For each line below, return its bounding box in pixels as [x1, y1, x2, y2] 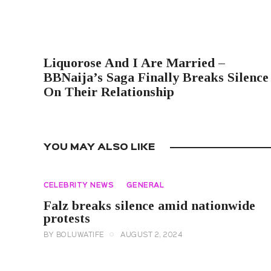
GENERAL [126, 183, 164, 189]
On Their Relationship [44, 84, 174, 100]
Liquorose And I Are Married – [44, 55, 225, 71]
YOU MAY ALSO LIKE [44, 143, 155, 152]
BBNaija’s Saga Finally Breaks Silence [44, 70, 269, 85]
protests [44, 211, 90, 226]
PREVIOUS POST [56, 41, 122, 47]
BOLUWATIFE [56, 232, 105, 239]
